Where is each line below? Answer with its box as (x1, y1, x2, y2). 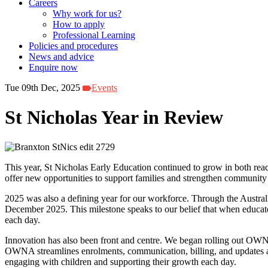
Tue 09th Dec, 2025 (5, 83, 80, 93)
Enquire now (29, 62, 78, 73)
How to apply (53, 19, 105, 30)
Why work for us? (53, 8, 121, 19)
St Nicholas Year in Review (5, 106, 223, 128)
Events (92, 83, 117, 93)
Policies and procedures (29, 41, 118, 51)
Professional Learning (53, 30, 135, 41)
